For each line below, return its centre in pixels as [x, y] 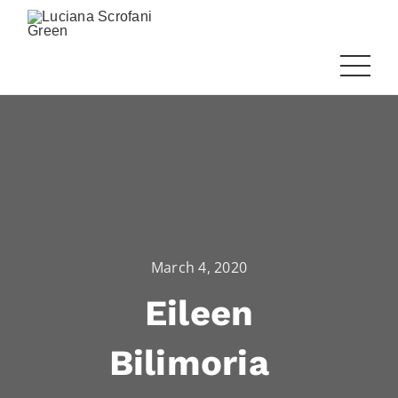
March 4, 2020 [199, 267]
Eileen [199, 313]
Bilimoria [199, 363]
